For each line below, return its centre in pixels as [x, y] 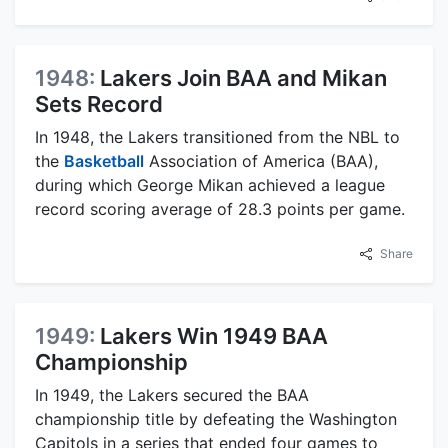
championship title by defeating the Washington [216, 418]
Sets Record [99, 103]
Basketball [104, 160]
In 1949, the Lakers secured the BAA [172, 394]
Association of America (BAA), [261, 160]
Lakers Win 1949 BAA [214, 335]
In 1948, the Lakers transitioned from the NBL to [217, 136]
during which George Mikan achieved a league [210, 184]
